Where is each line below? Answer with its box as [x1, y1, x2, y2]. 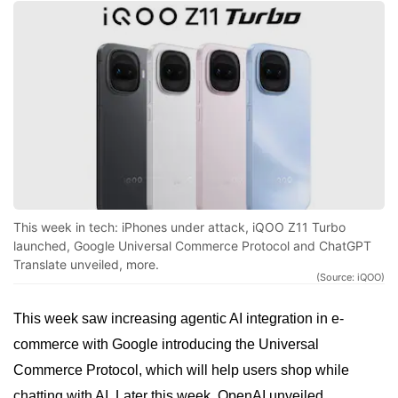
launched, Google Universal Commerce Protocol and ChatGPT [13, 238, 371, 254]
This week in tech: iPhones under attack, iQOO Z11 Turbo [13, 219, 346, 235]
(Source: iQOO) [316, 271, 385, 284]
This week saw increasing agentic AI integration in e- [13, 311, 344, 327]
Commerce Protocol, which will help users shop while [13, 362, 349, 378]
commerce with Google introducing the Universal [13, 337, 319, 353]
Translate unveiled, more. [13, 257, 159, 273]
